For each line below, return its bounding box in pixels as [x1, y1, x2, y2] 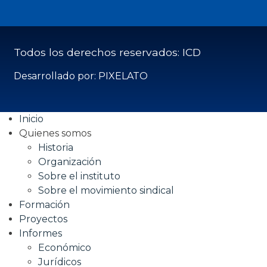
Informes [19, 228, 62, 240]
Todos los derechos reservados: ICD [14, 46, 201, 59]
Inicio [19, 113, 44, 125]
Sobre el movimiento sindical [38, 185, 174, 197]
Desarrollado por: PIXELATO [14, 70, 148, 82]
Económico [38, 242, 91, 254]
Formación [19, 199, 70, 211]
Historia [38, 142, 73, 154]
